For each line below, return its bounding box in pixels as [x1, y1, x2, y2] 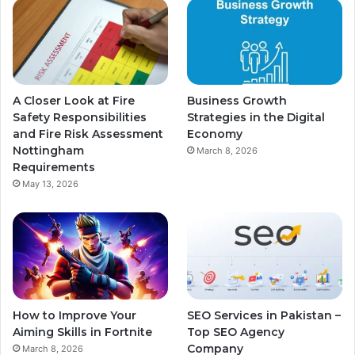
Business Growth [187, 94, 288, 109]
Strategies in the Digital [187, 110, 326, 125]
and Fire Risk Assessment [13, 126, 163, 141]
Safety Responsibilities [13, 109, 147, 124]
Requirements [13, 159, 95, 174]
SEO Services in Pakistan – [187, 308, 342, 323]
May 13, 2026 [22, 177, 78, 189]
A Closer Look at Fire [13, 93, 135, 108]
